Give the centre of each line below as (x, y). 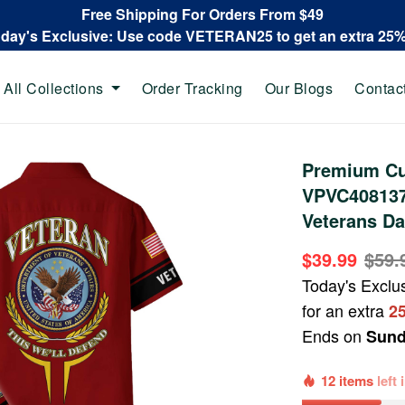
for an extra (346, 310)
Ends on (334, 335)
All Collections (54, 88)
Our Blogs (298, 88)
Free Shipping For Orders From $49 (202, 14)
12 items (349, 381)
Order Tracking (192, 88)
